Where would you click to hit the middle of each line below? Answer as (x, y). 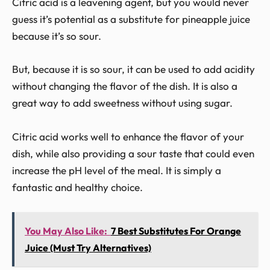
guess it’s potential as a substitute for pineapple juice (131, 19)
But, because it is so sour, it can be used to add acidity (133, 69)
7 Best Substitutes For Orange (176, 231)
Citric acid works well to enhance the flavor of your (128, 136)
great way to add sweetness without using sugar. (122, 103)
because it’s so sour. (57, 36)
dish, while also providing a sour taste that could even (133, 153)
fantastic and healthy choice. (77, 187)
